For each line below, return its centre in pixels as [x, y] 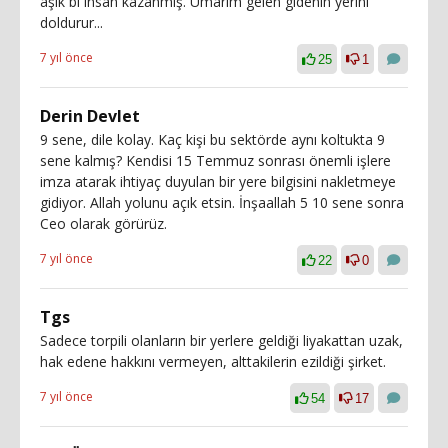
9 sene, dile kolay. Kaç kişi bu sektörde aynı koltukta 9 [212, 139]
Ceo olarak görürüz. [103, 223]
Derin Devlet [90, 115]
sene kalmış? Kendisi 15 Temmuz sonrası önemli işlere [215, 160]
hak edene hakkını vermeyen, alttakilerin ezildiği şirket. [213, 361]
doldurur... [71, 22]
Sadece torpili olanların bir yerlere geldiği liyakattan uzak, [221, 340]
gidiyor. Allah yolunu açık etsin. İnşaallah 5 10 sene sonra [222, 202]
